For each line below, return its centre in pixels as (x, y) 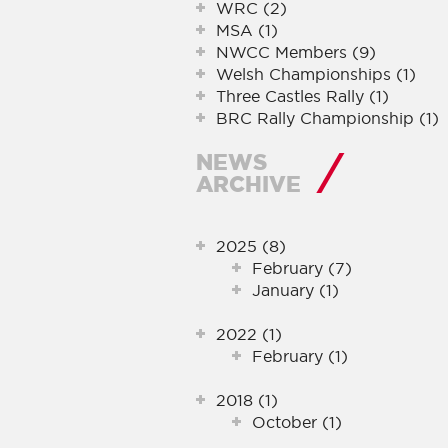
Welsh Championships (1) (316, 74)
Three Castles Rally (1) (302, 96)
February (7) (302, 268)
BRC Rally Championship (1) (327, 118)
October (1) (297, 422)
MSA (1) (247, 30)
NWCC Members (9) (296, 52)
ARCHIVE (248, 183)
